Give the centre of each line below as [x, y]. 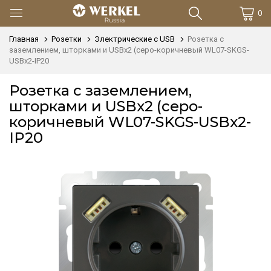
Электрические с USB [135, 39]
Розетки [67, 39]
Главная [24, 39]
